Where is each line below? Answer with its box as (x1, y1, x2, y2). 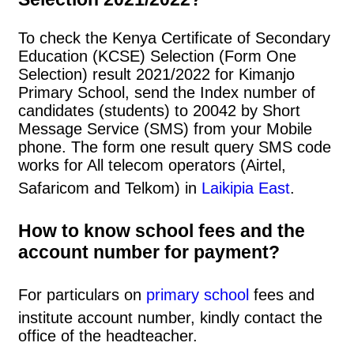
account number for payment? (18, 242, 280, 263)
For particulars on (18, 286, 146, 304)
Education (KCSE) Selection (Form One (18, 47, 296, 65)
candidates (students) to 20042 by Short (18, 101, 300, 119)
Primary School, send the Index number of (18, 83, 315, 101)
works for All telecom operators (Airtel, (18, 156, 286, 174)
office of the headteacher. (18, 327, 198, 345)
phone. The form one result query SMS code (18, 137, 331, 156)
